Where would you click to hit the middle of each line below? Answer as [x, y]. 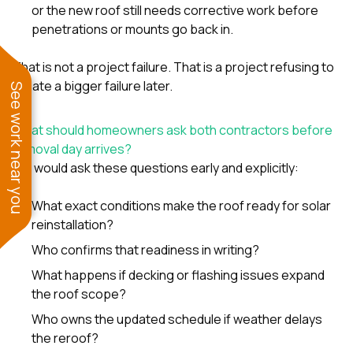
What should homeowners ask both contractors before [173, 130]
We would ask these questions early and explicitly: [156, 167]
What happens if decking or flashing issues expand [178, 275]
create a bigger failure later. [93, 85]
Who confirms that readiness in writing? [145, 249]
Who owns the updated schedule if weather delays [177, 319]
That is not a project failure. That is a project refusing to [173, 67]
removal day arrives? [72, 149]
